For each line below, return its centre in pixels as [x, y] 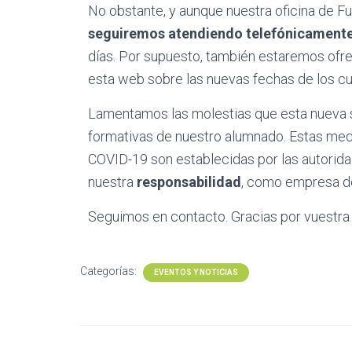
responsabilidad [189, 182]
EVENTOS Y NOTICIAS [196, 272]
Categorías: [110, 271]
